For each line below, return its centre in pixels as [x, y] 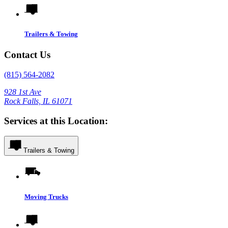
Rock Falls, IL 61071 [38, 101]
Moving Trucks [46, 196]
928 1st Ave [23, 92]
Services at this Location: [56, 121]
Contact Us [27, 55]
